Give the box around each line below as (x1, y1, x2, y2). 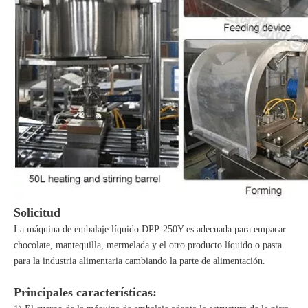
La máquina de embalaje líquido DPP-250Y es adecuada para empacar (14, 224, 286, 234)
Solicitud (14, 206, 60, 219)
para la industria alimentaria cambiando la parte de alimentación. (14, 256, 265, 266)
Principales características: (14, 285, 157, 299)
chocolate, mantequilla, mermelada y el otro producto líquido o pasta (14, 240, 282, 250)
